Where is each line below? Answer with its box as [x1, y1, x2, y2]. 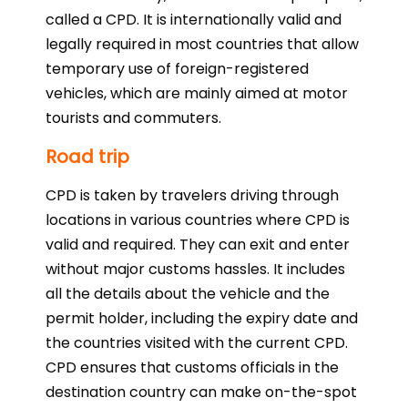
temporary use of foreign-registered [46, 57, 309, 79]
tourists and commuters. [46, 107, 221, 128]
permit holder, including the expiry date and [46, 307, 358, 329]
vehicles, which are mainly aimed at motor [46, 82, 348, 104]
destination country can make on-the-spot [46, 381, 357, 403]
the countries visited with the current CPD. [46, 331, 348, 353]
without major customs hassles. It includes [46, 258, 345, 280]
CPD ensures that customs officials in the [46, 356, 339, 378]
